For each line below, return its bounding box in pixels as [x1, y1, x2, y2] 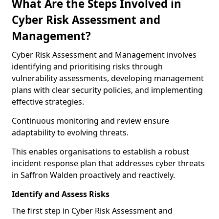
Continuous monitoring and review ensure [12, 115, 169, 126]
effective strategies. [12, 96, 84, 107]
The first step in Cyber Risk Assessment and [12, 205, 173, 216]
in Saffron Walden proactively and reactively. [12, 170, 175, 180]
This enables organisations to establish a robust [12, 146, 189, 157]
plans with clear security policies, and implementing [12, 85, 203, 95]
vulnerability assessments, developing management [12, 73, 204, 84]
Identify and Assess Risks [12, 189, 109, 199]
